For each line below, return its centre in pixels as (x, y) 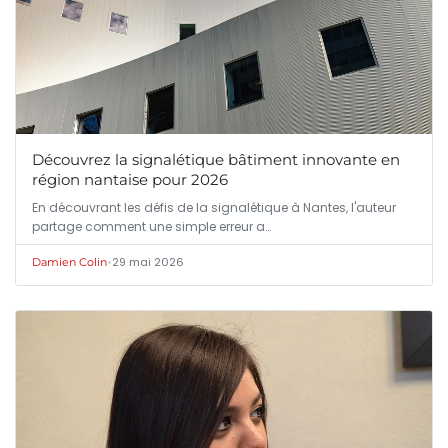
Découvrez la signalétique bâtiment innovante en (216, 160)
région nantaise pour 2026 (130, 180)
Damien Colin (69, 262)
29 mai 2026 (148, 262)
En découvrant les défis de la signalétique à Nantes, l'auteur (214, 208)
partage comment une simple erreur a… (151, 227)
